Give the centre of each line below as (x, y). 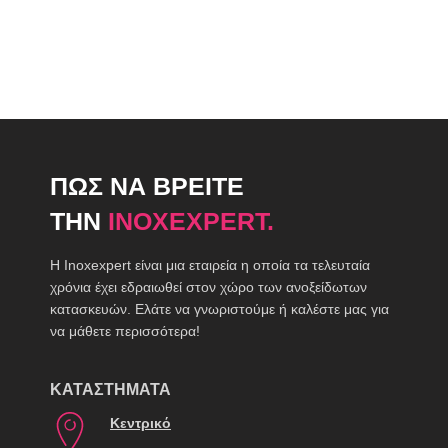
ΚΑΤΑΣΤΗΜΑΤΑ (110, 389)
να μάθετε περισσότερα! (125, 330)
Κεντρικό (140, 422)
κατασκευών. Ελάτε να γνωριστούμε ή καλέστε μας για (219, 308)
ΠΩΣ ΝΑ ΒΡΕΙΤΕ (147, 185)
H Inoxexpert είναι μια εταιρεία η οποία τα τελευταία (210, 264)
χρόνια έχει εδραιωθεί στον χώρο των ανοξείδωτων (208, 286)
